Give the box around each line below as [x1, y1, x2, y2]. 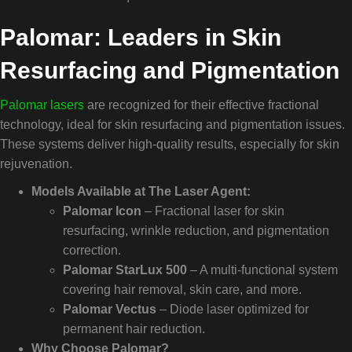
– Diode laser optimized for [156, 302, 309, 316]
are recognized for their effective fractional [84, 97, 319, 112]
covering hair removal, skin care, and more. [63, 282, 302, 296]
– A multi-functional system [187, 262, 338, 277]
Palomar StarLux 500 [63, 262, 187, 277]
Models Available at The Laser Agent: [31, 184, 251, 198]
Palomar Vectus [63, 302, 156, 316]
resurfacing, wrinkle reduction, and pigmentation [63, 223, 329, 237]
